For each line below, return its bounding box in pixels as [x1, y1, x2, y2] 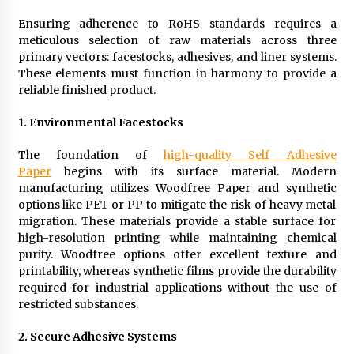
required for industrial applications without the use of [17, 280, 337, 295]
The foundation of [17, 147, 164, 162]
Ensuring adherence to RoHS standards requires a [17, 16, 337, 31]
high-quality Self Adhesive [164, 147, 337, 162]
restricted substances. [17, 296, 138, 311]
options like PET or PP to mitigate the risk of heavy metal [17, 197, 337, 212]
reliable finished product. [17, 82, 156, 97]
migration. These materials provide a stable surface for [17, 213, 337, 228]
